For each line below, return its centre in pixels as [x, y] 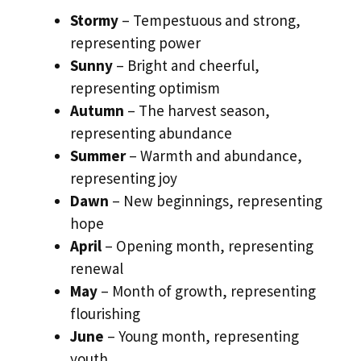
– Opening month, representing [207, 245]
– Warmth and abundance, [214, 155]
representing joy [124, 178]
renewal [97, 268]
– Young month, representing [201, 336]
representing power [135, 42]
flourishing [105, 313]
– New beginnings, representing [216, 200]
